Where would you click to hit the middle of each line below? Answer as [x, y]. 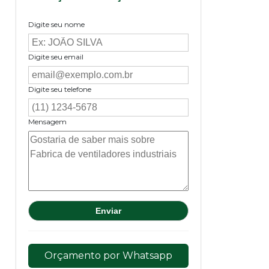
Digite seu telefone [60, 89]
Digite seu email [56, 56]
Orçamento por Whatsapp [109, 255]
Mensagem [48, 121]
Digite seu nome [57, 24]
